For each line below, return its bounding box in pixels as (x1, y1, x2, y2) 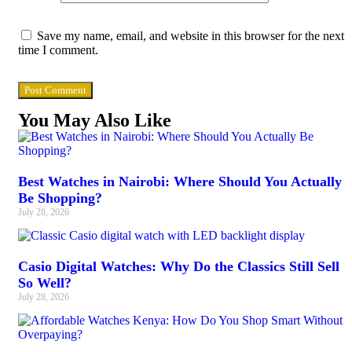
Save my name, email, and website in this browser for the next (37, 29, 344, 43)
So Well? (18, 275, 71, 291)
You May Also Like (18, 110, 171, 131)
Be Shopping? (18, 190, 102, 207)
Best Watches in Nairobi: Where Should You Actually (18, 174, 342, 190)
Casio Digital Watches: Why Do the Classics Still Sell (18, 258, 339, 275)
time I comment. (18, 43, 98, 57)
